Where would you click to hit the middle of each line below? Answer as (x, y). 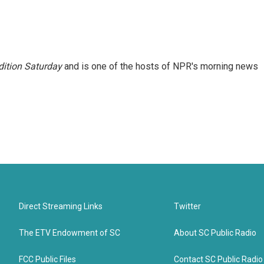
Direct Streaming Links (61, 206)
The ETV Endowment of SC (70, 233)
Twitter (188, 206)
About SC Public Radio (215, 233)
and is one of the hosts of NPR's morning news (160, 66)
